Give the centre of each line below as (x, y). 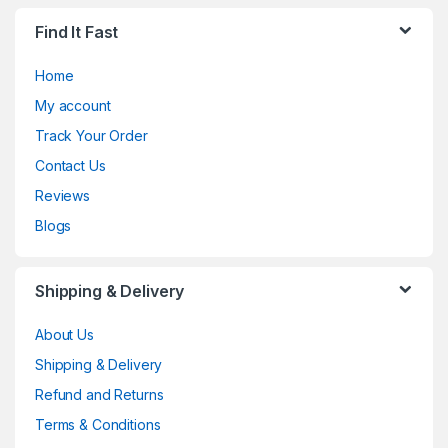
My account (73, 105)
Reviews (63, 195)
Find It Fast (77, 31)
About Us (64, 334)
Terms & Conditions (98, 424)
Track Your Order (91, 135)
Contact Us (70, 165)
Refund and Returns (99, 394)
